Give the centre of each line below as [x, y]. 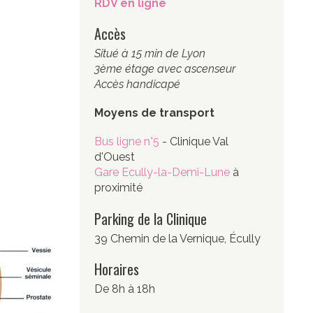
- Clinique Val [195, 142]
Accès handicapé [137, 84]
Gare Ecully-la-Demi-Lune [162, 173]
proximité [118, 188]
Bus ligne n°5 [128, 142]
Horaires [116, 269]
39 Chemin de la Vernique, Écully [177, 238]
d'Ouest [114, 157]
